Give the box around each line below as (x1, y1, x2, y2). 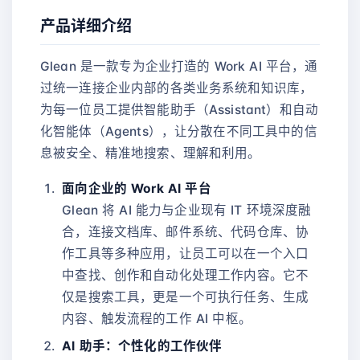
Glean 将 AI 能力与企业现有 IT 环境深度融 (62, 202, 312, 219)
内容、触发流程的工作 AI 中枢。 (62, 311, 252, 327)
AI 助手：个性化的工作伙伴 (62, 338, 223, 354)
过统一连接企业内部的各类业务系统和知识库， (40, 80, 313, 96)
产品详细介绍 (40, 17, 132, 36)
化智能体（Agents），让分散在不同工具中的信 (40, 124, 317, 140)
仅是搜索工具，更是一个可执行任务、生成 (62, 289, 309, 305)
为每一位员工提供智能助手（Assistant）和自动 (40, 102, 319, 118)
